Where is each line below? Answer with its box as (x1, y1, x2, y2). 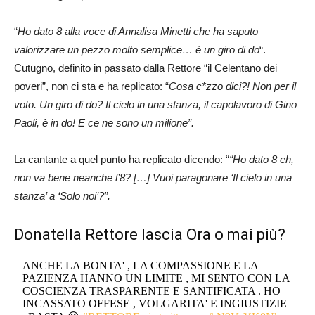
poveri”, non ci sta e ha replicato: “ (14, 80, 169, 93)
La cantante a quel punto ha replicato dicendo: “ (14, 153, 229, 166)
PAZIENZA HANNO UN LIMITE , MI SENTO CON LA (22, 272, 290, 285)
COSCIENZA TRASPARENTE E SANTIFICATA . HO (22, 285, 281, 297)
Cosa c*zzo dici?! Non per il (169, 80, 296, 93)
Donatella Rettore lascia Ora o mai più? (14, 226, 285, 244)
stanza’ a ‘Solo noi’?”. (14, 190, 110, 202)
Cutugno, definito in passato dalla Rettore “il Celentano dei (14, 62, 277, 75)
